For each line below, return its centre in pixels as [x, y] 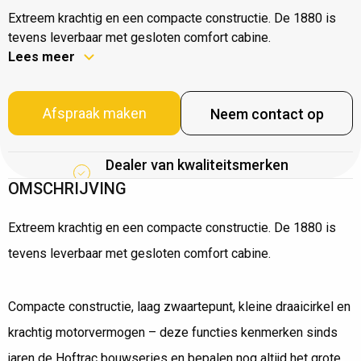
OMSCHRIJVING [67, 189]
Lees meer [41, 57]
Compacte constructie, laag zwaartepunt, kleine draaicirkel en [179, 307]
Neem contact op [267, 114]
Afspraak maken [94, 113]
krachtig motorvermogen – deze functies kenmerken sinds [173, 333]
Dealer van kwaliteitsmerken [197, 165]
